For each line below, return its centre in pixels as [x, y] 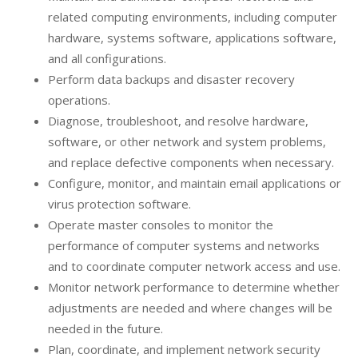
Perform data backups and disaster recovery [171, 80]
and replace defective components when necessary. [191, 163]
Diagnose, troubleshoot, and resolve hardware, [178, 121]
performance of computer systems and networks [184, 246]
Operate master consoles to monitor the [161, 225]
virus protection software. [119, 204]
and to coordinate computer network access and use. [194, 267]
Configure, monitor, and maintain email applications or [195, 183]
